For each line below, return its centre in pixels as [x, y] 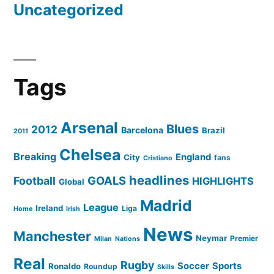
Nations [128, 239]
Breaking [35, 157]
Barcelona [142, 130]
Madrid [166, 206]
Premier [244, 238]
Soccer [193, 266]
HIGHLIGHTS [223, 181]
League [101, 207]
